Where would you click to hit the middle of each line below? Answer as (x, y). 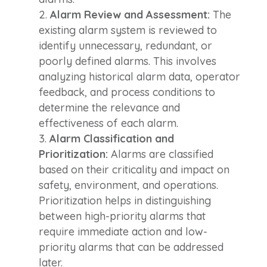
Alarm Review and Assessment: (130, 14)
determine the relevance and (109, 107)
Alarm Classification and (111, 138)
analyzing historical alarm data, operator (139, 76)
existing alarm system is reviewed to (128, 30)
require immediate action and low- (123, 231)
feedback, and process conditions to (127, 92)
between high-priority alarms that (122, 216)
